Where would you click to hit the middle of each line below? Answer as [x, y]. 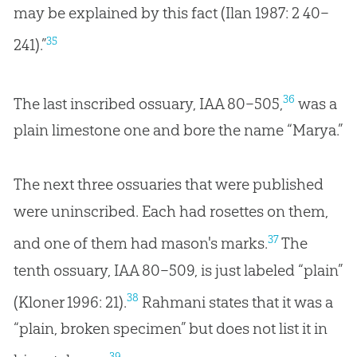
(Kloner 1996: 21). [70, 302]
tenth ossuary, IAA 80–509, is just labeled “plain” [178, 270]
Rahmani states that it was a [235, 302]
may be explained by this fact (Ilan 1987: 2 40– [171, 13]
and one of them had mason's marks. [140, 243]
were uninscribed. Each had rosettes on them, [171, 212]
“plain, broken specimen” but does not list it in [170, 329]
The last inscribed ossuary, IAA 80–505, [148, 103]
